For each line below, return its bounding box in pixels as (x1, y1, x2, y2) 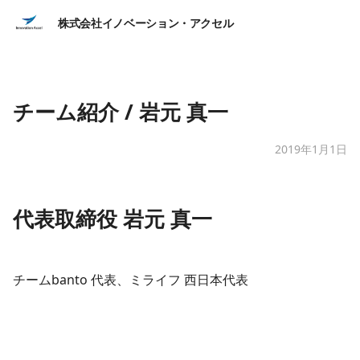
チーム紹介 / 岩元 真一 (13, 97, 228, 126)
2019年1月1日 (275, 141, 347, 157)
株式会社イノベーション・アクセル (58, 14, 234, 31)
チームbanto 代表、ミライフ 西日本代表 (13, 270, 248, 288)
